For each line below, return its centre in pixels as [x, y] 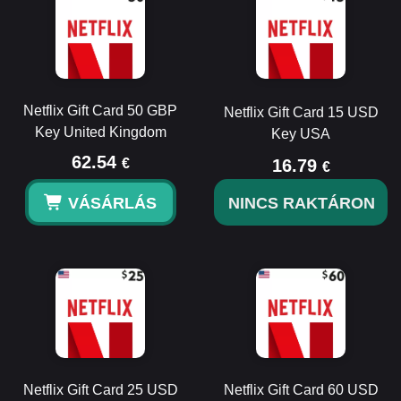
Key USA [301, 134]
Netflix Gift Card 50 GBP [100, 111]
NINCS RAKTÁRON [302, 203]
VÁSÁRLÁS [112, 203]
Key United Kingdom [100, 132]
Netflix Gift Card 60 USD [301, 390]
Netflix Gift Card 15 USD [301, 112]
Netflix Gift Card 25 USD [100, 390]
